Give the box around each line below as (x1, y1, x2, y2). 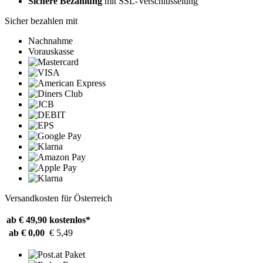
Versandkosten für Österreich (5, 193, 112, 204)
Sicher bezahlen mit (5, 16, 77, 26)
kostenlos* (49, 215, 90, 225)
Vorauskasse (28, 46, 74, 57)
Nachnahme (28, 36, 73, 46)
